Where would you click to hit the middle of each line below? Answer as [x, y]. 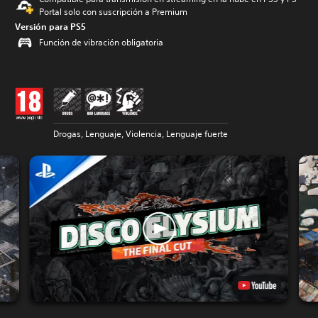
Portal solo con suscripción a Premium [113, 12]
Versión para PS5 [50, 27]
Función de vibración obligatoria [101, 43]
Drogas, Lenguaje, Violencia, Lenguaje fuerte [141, 134]
